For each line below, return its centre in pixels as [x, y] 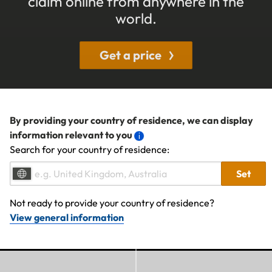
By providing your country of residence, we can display [131, 120]
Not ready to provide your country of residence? [112, 202]
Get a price [131, 55]
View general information [67, 217]
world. [136, 18]
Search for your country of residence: [90, 149]
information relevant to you [71, 134]
